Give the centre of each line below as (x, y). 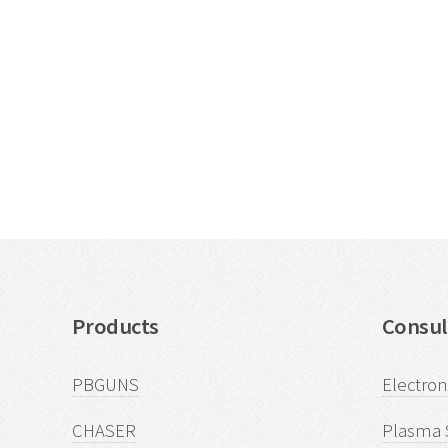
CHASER (104, 430)
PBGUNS (105, 384)
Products (115, 326)
